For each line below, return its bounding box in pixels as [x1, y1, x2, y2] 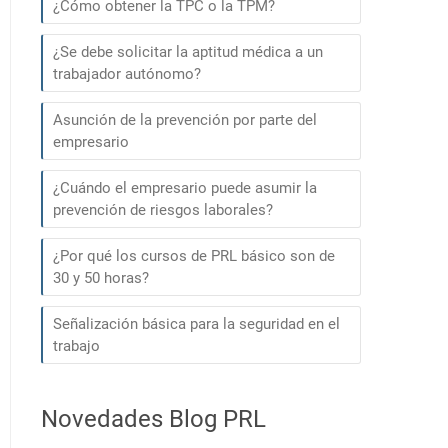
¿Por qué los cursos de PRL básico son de [53, 247, 335, 265]
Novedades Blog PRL [41, 405, 266, 433]
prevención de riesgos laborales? [53, 201, 273, 219]
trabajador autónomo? [53, 65, 201, 83]
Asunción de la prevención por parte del [53, 111, 317, 129]
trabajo [53, 337, 100, 355]
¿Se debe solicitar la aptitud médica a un [53, 43, 323, 61]
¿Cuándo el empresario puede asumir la [53, 179, 317, 197]
